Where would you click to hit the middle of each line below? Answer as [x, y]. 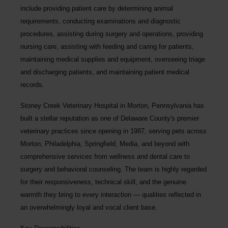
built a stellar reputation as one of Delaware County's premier [110, 118]
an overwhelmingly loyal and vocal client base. [90, 207]
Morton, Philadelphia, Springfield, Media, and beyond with [105, 144]
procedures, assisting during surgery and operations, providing [112, 34]
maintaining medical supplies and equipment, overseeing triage [113, 59]
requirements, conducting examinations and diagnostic [101, 21]
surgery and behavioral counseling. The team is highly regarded [113, 169]
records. [32, 84]
